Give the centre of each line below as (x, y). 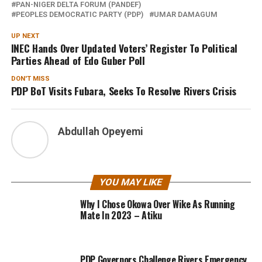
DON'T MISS (30, 78)
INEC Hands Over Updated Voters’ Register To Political (124, 48)
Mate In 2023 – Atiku (121, 215)
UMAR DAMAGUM (185, 14)
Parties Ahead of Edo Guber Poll (78, 60)
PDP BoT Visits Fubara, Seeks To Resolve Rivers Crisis (124, 90)
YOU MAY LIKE (131, 182)
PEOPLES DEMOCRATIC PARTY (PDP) (79, 14)
